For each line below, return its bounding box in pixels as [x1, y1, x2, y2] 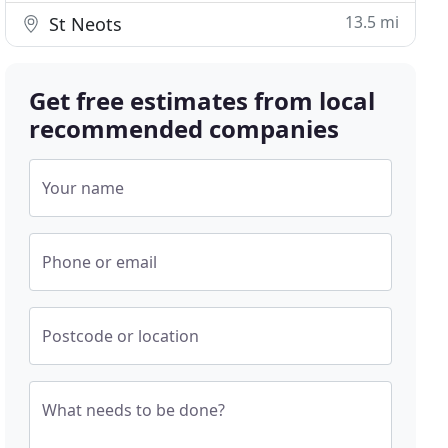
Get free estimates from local [29, 84, 376, 117]
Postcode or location [42, 325, 200, 347]
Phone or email [42, 251, 158, 273]
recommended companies [29, 112, 340, 145]
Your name [42, 177, 125, 199]
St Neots [44, 12, 123, 36]
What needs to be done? [42, 399, 226, 421]
